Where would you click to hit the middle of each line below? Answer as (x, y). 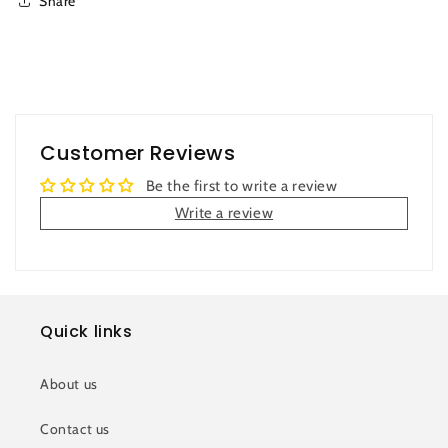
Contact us (75, 429)
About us (69, 384)
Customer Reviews (138, 153)
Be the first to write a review (241, 186)
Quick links (86, 332)
